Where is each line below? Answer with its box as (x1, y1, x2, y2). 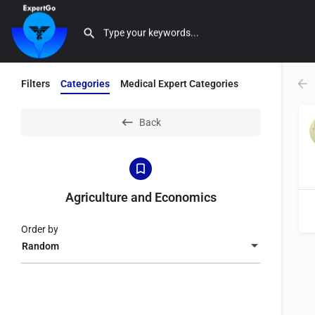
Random (22, 240, 59, 252)
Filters (21, 78, 50, 89)
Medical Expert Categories (120, 78, 238, 89)
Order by (21, 224, 58, 235)
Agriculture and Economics (65, 190, 217, 205)
